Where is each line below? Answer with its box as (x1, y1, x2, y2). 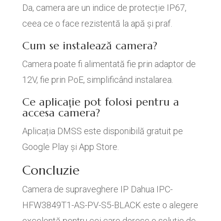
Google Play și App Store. (22, 142, 119, 152)
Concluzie (22, 162, 79, 178)
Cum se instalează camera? (22, 39, 157, 52)
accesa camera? (22, 106, 100, 119)
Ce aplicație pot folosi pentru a (22, 95, 179, 109)
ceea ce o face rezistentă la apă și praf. (22, 18, 172, 29)
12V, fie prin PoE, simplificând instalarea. (22, 74, 173, 85)
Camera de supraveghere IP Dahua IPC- (22, 184, 173, 194)
